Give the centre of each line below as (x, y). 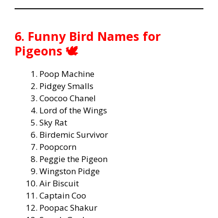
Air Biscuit (59, 183)
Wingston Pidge (70, 171)
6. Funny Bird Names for (88, 36)
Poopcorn (58, 146)
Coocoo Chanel (68, 98)
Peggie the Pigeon (73, 159)
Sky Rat (53, 122)
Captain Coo (63, 195)
